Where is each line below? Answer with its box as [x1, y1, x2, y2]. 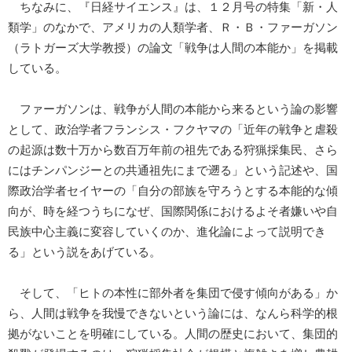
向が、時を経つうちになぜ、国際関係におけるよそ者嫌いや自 [8, 205, 338, 218]
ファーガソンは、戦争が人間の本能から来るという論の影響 [8, 103, 338, 116]
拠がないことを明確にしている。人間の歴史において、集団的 [8, 328, 338, 341]
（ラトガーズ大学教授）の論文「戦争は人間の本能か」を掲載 [8, 42, 338, 55]
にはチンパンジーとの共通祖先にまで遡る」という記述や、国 [8, 164, 338, 178]
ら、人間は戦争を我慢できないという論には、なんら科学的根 [8, 307, 338, 321]
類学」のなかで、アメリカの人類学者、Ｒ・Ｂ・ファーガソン [8, 21, 338, 35]
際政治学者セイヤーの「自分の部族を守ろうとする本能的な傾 [8, 185, 338, 198]
